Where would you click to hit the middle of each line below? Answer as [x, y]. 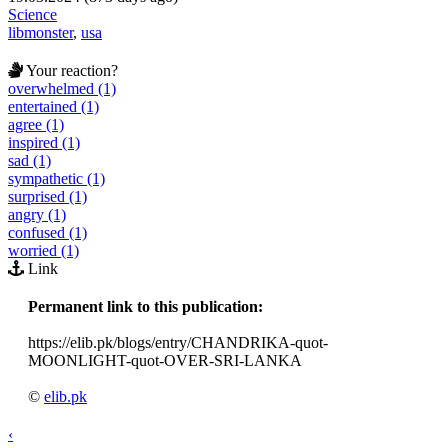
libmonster [40, 32]
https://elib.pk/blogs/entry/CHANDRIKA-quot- [178, 342]
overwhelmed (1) [62, 88]
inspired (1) [44, 142]
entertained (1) [53, 106]
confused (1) [47, 232]
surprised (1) [47, 196]
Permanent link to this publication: [145, 306]
